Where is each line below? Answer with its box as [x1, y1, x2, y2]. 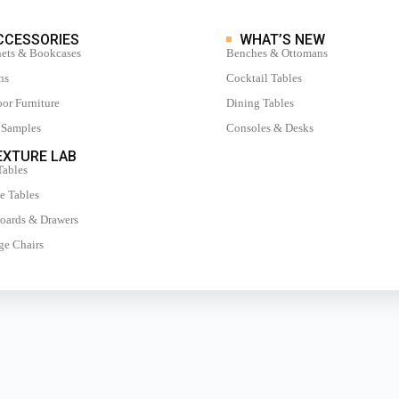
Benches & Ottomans [226, 46, 328, 61]
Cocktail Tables [226, 71, 302, 85]
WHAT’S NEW [236, 31, 329, 49]
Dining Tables [226, 96, 294, 110]
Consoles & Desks [226, 121, 313, 135]
